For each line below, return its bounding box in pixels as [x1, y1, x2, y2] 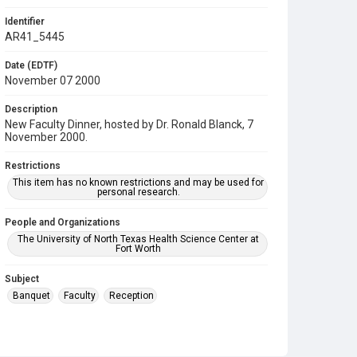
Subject [5, 273, 39, 284]
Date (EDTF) [5, 60, 57, 71]
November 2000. [5, 131, 88, 143]
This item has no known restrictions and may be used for [13, 177, 265, 188]
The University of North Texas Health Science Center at [18, 233, 260, 245]
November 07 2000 [5, 74, 100, 87]
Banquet [13, 290, 50, 301]
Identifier [5, 16, 45, 27]
